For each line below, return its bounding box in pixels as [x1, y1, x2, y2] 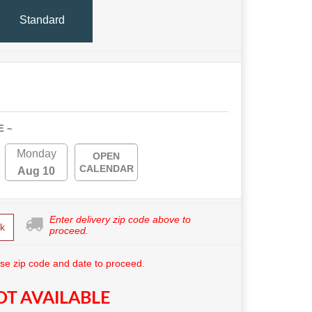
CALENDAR [79, 163, 134, 174]
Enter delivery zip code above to [49, 214, 191, 225]
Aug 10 [17, 165, 56, 177]
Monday [16, 148, 56, 159]
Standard [19, 13, 65, 26]
